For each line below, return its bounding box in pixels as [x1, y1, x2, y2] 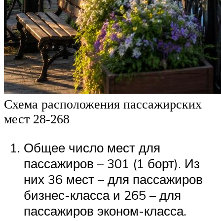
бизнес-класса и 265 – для [24, 186, 181, 203]
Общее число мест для [24, 139, 160, 155]
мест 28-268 [4, 112, 70, 127]
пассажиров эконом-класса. [24, 202, 186, 219]
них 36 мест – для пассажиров [24, 171, 203, 187]
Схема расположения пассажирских [4, 97, 202, 112]
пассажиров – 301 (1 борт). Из [24, 155, 200, 171]
